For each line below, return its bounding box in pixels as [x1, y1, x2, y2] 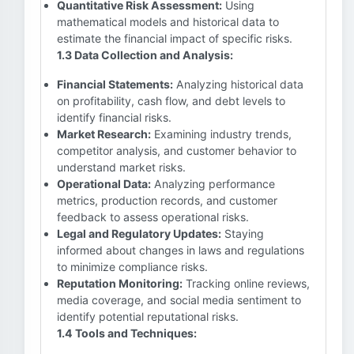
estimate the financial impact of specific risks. [57, 32, 292, 45]
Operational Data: [57, 177, 151, 190]
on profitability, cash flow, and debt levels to [57, 94, 285, 107]
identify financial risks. [57, 111, 171, 124]
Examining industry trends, [151, 127, 292, 141]
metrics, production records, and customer [57, 194, 277, 207]
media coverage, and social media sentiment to [57, 293, 301, 307]
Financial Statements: [57, 77, 173, 91]
